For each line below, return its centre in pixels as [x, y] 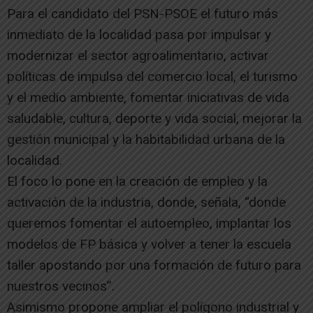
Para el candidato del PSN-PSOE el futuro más [143, 14]
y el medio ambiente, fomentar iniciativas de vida [148, 98]
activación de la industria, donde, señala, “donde [146, 203]
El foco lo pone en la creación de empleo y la [137, 182]
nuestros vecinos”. [61, 286]
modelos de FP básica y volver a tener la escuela [149, 245]
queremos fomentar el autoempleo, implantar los [149, 224]
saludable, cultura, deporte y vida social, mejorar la [154, 119]
